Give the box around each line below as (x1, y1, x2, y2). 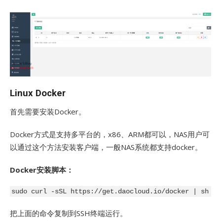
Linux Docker (10, 88, 66, 99)
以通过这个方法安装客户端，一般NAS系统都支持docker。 (10, 142, 202, 152)
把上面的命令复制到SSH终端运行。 (10, 208, 127, 218)
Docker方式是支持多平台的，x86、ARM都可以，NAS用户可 (10, 129, 210, 140)
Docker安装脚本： (10, 165, 74, 175)
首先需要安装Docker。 (10, 107, 86, 117)
